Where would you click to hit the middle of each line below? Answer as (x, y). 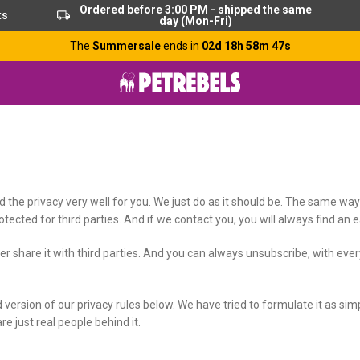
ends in (182, 46)
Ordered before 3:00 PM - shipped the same (195, 10)
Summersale (127, 46)
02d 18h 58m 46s (246, 46)
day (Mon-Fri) (195, 21)
